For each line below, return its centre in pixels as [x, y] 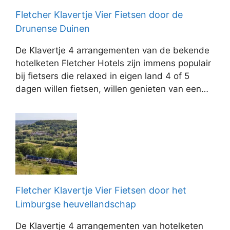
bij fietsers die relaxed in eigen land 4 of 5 [102, 76]
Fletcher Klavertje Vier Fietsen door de [99, 14]
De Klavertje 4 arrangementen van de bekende [112, 50]
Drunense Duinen [53, 28]
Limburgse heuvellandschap [76, 204]
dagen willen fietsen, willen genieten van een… [112, 89]
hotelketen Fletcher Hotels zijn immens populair [113, 63]
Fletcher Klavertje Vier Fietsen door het [101, 190]
